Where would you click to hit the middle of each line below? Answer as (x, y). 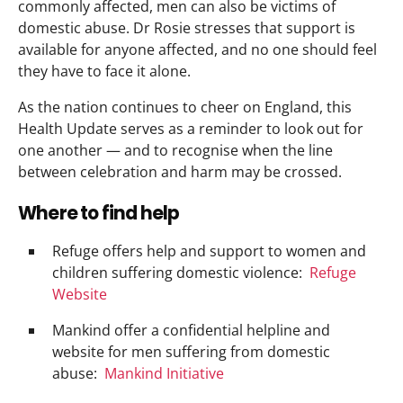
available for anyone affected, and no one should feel (197, 49)
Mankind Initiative (164, 374)
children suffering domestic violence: (181, 273)
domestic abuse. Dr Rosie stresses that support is (187, 27)
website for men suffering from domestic (191, 352)
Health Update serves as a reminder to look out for (191, 128)
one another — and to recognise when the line (175, 150)
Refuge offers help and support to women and (209, 251)
